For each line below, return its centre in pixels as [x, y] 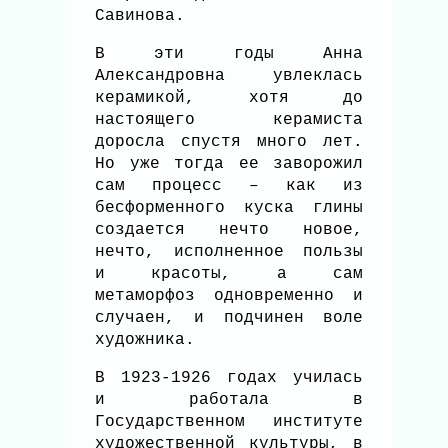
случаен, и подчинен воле [229, 318]
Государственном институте [229, 422]
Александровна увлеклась [229, 76]
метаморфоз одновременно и [229, 296]
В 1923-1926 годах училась [229, 378]
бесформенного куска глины [229, 208]
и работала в [229, 400]
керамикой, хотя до [229, 98]
